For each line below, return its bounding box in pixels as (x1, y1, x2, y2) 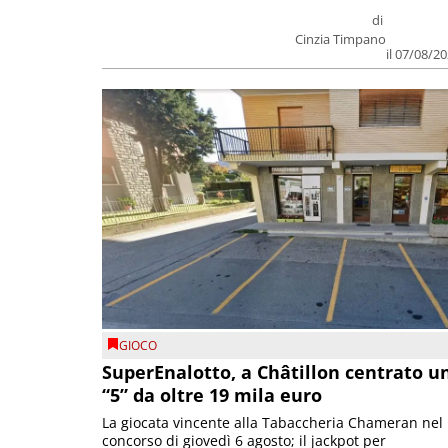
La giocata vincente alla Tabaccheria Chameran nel (102, 413, 443, 433)
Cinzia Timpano (295, 30, 387, 49)
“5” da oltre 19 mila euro (102, 383, 322, 408)
